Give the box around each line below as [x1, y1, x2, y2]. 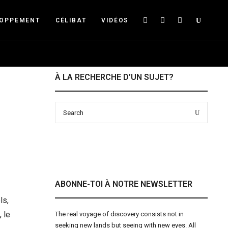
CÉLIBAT [55, 17, 87, 24]
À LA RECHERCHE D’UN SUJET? [55, 72, 174, 82]
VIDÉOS [101, 17, 129, 24]
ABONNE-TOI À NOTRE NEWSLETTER [55, 179, 192, 189]
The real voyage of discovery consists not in [55, 210, 184, 218]
